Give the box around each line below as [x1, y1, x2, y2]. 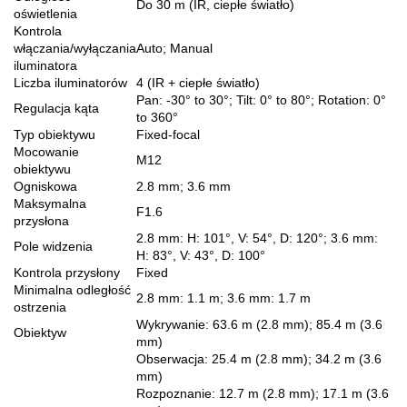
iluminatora [14, 57, 77, 73]
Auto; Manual [136, 40, 213, 55]
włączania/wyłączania [14, 40, 136, 55]
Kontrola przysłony [14, 264, 120, 280]
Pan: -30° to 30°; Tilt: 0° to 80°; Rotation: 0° [136, 92, 386, 107]
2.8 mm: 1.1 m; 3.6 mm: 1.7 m [136, 290, 311, 305]
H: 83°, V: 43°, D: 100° [136, 247, 265, 263]
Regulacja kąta [14, 100, 99, 115]
